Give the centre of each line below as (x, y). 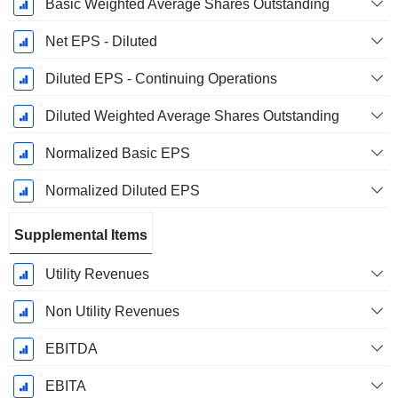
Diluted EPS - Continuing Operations (161, 79)
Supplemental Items (81, 235)
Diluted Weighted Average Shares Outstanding (192, 116)
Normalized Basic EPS (117, 154)
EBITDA (71, 349)
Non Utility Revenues (112, 312)
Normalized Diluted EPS (122, 191)
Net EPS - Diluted (101, 42)
